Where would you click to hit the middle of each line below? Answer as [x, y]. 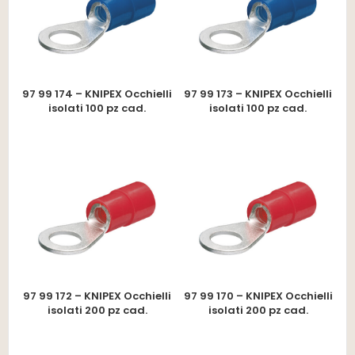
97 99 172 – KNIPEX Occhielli [97, 296]
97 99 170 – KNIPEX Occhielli [258, 296]
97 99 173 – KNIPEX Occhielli [258, 94]
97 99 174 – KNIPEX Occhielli [97, 94]
